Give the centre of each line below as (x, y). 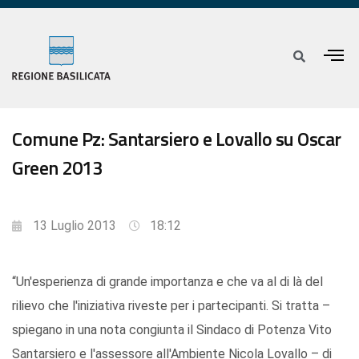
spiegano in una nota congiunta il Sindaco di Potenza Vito (172, 330)
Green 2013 (57, 168)
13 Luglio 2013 (75, 226)
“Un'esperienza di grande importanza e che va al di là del (167, 282)
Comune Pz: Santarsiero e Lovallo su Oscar (177, 139)
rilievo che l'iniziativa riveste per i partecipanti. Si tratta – (171, 306)
